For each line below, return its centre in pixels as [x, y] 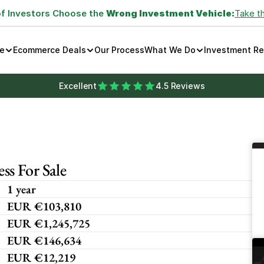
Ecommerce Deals [49, 50]
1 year [22, 189]
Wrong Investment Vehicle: [170, 13]
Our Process [119, 50]
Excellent [78, 86]
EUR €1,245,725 [49, 223]
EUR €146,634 [44, 240]
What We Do [170, 50]
